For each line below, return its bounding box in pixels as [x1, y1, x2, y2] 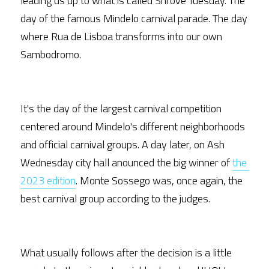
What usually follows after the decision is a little [20, 244, 232, 261]
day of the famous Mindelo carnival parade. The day [20, 10, 247, 26]
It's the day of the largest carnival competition [20, 100, 222, 116]
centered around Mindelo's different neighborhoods [20, 118, 245, 134]
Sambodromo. [20, 46, 81, 62]
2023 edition [20, 172, 76, 189]
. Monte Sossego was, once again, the [76, 172, 243, 189]
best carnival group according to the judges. [20, 190, 213, 207]
